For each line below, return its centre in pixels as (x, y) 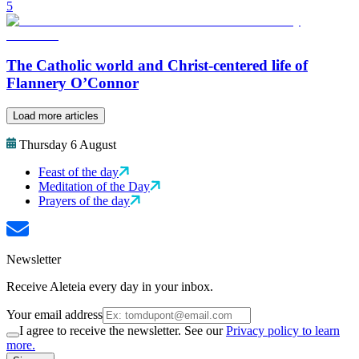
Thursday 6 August (68, 145)
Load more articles (56, 116)
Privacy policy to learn (283, 331)
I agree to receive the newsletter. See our (123, 331)
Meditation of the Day (94, 187)
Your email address (54, 315)
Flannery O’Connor (73, 83)
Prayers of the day (84, 201)
